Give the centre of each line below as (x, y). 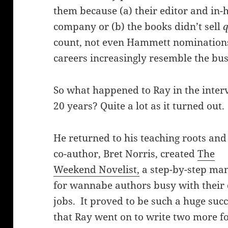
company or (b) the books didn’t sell (138, 27)
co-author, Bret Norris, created (126, 154)
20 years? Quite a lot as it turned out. (139, 106)
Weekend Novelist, (97, 170)
